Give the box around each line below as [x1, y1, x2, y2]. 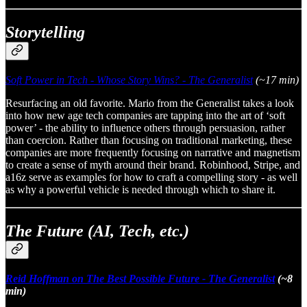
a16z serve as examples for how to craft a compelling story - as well [5, 171, 297, 184]
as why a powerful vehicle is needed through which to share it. [5, 184, 275, 196]
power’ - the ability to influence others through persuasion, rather [5, 122, 285, 134]
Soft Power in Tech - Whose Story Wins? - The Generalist [5, 74, 253, 86]
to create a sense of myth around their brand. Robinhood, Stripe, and [5, 159, 300, 171]
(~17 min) [253, 74, 299, 86]
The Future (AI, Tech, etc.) [5, 222, 189, 241]
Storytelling [5, 23, 85, 42]
